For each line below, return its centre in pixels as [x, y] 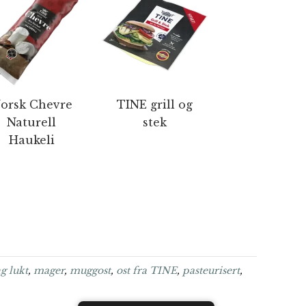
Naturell [31, 122]
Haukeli [31, 140]
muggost [90, 270]
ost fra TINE [147, 270]
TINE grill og [154, 105]
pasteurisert [211, 270]
